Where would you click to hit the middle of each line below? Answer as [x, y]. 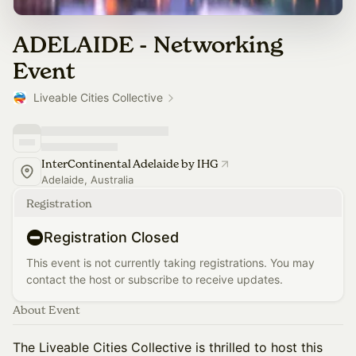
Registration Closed [111, 237]
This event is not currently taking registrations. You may [170, 263]
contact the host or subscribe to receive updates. [155, 279]
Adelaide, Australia [87, 180]
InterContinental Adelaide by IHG [130, 163]
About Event [46, 310]
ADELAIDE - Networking [148, 44]
